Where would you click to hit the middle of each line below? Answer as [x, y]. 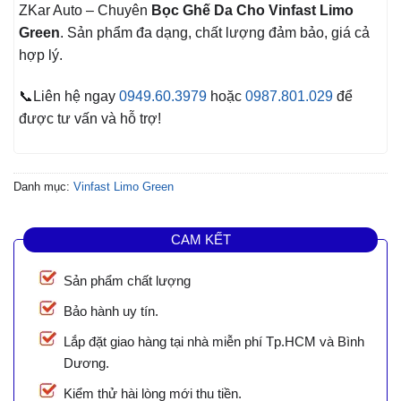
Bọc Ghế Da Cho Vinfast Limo [251, 11]
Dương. [86, 363]
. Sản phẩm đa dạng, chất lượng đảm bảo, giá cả [215, 33]
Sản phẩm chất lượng [127, 281]
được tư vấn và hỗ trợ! [90, 119]
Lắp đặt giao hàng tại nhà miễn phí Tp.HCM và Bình [214, 342]
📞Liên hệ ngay [69, 97]
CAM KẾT [200, 239]
